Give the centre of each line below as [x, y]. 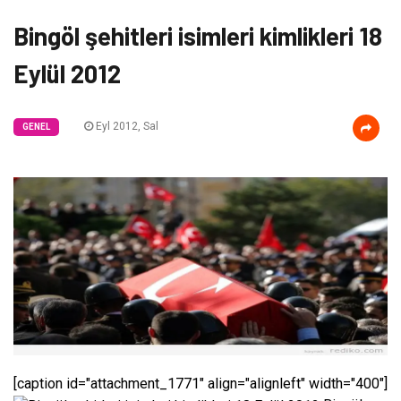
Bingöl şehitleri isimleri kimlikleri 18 [198, 36]
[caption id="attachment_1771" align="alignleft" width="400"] [200, 384]
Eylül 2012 [67, 73]
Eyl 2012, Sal [126, 126]
